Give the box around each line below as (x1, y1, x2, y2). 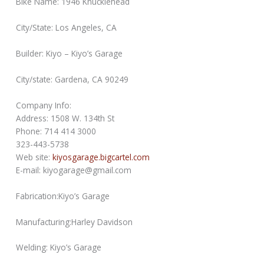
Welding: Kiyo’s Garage (16, 242, 102, 253)
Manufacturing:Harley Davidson (16, 216, 133, 227)
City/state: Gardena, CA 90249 (16, 73, 129, 85)
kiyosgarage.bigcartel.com (52, 151, 150, 163)
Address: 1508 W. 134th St (16, 112, 115, 124)
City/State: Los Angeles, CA (16, 22, 117, 34)
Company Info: (16, 99, 72, 111)
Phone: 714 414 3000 (16, 125, 97, 137)
